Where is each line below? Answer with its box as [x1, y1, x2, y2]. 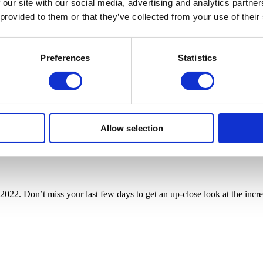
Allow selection [100, 123, 163, 133]
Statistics [178, 52, 217, 63]
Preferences [40, 52, 90, 63]
